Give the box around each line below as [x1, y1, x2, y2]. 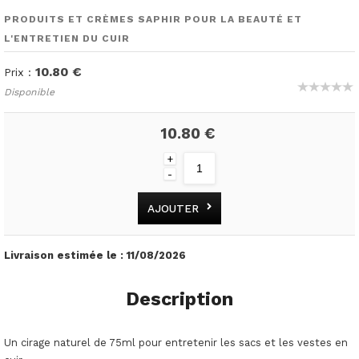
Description [126, 287, 233, 310]
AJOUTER [147, 201, 199, 215]
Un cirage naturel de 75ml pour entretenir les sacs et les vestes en [4, 336, 348, 349]
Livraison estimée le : [4, 248, 127, 261]
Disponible [4, 87, 54, 99]
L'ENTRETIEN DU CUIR [4, 33, 130, 45]
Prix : [4, 66, 35, 79]
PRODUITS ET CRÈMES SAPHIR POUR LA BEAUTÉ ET [4, 14, 302, 26]
